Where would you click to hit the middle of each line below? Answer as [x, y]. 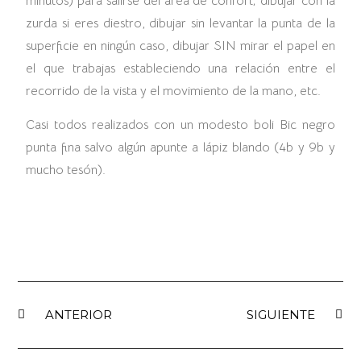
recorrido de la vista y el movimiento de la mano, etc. [174, 91]
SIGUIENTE [280, 315]
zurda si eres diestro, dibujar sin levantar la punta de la [180, 23]
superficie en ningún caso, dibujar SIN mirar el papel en [180, 46]
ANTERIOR [79, 315]
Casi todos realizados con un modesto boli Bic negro [180, 125]
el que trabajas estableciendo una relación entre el [180, 68]
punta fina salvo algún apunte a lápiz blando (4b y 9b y [180, 148]
